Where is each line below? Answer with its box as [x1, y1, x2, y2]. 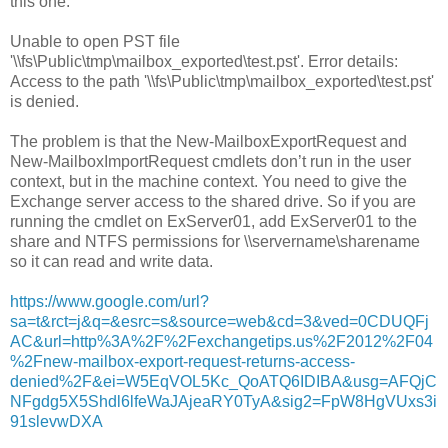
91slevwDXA [10, 412, 103, 430]
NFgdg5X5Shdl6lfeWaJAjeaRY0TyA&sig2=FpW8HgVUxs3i [10, 392, 437, 410]
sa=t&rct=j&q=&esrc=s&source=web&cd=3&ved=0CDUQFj [10, 312, 429, 330]
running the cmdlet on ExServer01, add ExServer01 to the [10, 212, 417, 230]
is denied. [10, 92, 79, 110]
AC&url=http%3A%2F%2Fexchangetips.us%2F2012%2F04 [10, 332, 433, 350]
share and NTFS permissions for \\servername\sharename [10, 232, 420, 250]
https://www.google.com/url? [10, 292, 209, 310]
